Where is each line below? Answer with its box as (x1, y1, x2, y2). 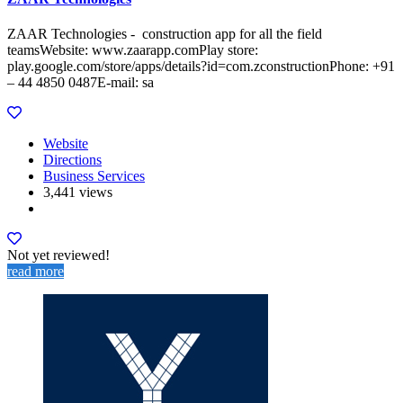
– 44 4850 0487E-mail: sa (7, 74, 154, 90)
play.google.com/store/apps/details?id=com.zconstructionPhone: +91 (7, 58, 395, 74)
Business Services (43, 167, 145, 184)
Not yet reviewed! (7, 246, 110, 263)
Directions (43, 151, 102, 167)
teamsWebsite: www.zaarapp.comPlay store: (7, 41, 258, 58)
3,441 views (43, 184, 112, 200)
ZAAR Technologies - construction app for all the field (7, 25, 322, 41)
